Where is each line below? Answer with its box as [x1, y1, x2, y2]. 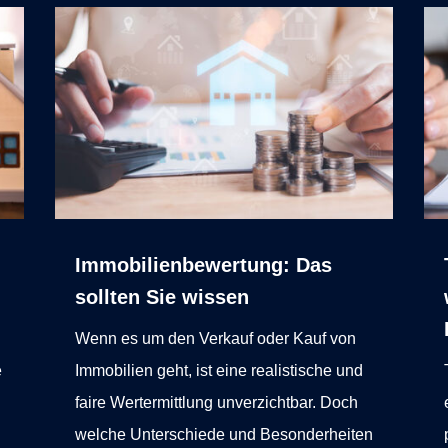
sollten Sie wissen [74, 286, 249, 309]
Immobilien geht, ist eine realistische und [74, 362, 363, 380]
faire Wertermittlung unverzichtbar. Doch [74, 394, 358, 412]
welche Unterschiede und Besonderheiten [74, 426, 373, 444]
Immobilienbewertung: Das [74, 254, 332, 277]
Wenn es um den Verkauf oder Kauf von [74, 330, 356, 348]
